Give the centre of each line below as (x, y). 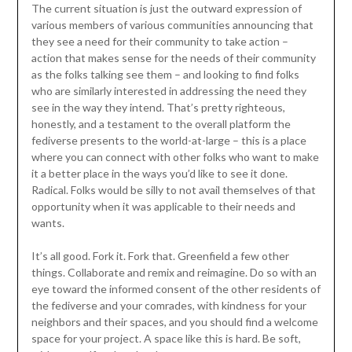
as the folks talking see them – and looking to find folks (165, 75)
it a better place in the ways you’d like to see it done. (159, 174)
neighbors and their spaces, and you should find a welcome (174, 322)
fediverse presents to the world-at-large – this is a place (169, 141)
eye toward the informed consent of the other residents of (176, 289)
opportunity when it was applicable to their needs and (163, 207)
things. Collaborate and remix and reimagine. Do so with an (174, 273)
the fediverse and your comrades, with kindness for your (169, 306)
